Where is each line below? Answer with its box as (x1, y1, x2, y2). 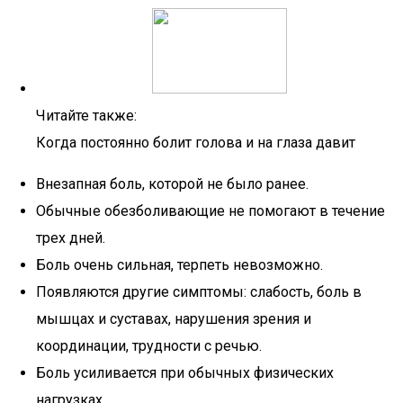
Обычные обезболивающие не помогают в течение (36, 202, 385, 219)
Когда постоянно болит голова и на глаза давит (36, 134, 355, 151)
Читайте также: (36, 107, 137, 124)
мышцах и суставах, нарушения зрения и (36, 310, 311, 327)
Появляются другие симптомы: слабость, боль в (36, 283, 362, 300)
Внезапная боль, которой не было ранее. (36, 175, 309, 193)
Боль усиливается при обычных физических (36, 364, 334, 381)
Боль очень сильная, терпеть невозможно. (36, 256, 323, 273)
